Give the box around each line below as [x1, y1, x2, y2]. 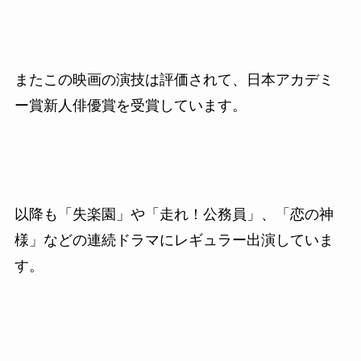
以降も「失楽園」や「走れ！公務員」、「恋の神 [14, 206, 334, 223]
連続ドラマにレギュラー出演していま [86, 232, 334, 249]
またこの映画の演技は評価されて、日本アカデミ [14, 71, 334, 88]
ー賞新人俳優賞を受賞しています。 [14, 97, 247, 114]
